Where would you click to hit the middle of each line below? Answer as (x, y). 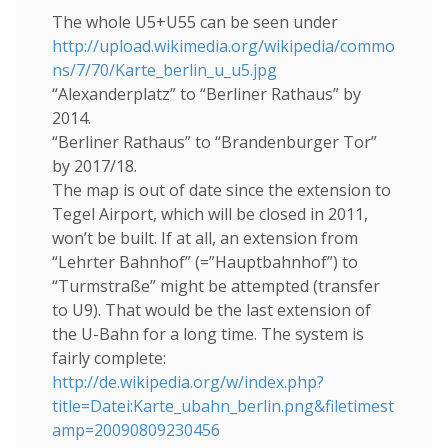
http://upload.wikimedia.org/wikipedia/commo (223, 46)
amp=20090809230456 (136, 430)
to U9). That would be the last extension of (211, 310)
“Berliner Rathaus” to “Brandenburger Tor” (214, 142)
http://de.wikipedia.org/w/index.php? (188, 382)
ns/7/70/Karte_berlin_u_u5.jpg (164, 70)
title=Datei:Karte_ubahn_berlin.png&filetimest (223, 406)
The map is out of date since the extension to (221, 190)
